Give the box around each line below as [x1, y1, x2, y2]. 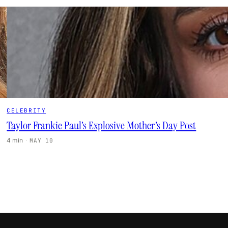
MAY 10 [30, 137, 53, 144]
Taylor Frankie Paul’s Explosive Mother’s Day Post [7, 118, 196, 133]
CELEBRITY [7, 107, 46, 114]
